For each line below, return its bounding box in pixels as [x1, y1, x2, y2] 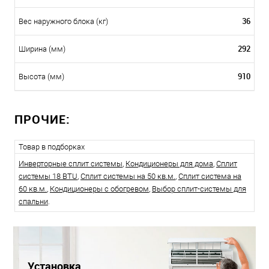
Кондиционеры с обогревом [50, 184, 149, 194]
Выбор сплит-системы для [152, 184, 246, 194]
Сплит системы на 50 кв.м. [80, 172, 175, 181]
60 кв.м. [19, 184, 47, 194]
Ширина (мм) [19, 44, 65, 54]
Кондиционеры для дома [125, 159, 213, 169]
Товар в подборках [19, 142, 85, 152]
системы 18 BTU [19, 172, 77, 181]
